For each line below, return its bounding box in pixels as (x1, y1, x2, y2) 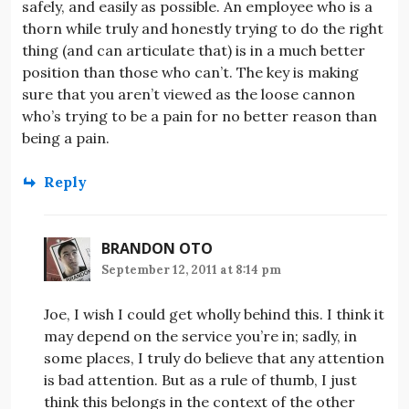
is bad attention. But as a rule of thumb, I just (44, 370, 357, 389)
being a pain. (22, 128, 110, 147)
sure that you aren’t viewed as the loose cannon (22, 84, 355, 103)
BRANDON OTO (101, 237, 213, 258)
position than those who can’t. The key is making (22, 62, 359, 81)
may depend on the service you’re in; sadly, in (44, 326, 357, 345)
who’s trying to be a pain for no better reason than (22, 106, 377, 125)
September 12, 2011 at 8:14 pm (101, 261, 281, 278)
